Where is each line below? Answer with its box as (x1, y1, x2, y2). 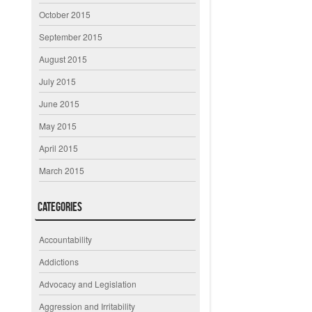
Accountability (39, 233, 93, 245)
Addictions (39, 255, 79, 267)
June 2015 (39, 97, 80, 109)
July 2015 (39, 75, 77, 87)
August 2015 (39, 52, 88, 65)
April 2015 (39, 141, 79, 154)
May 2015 (39, 119, 77, 132)
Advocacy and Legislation (39, 277, 137, 290)
